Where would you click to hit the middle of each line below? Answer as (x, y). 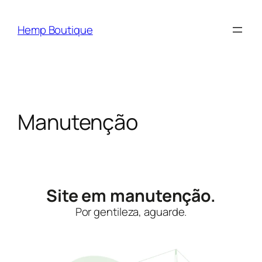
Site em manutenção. (131, 196)
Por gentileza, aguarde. (131, 211)
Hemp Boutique (55, 30)
